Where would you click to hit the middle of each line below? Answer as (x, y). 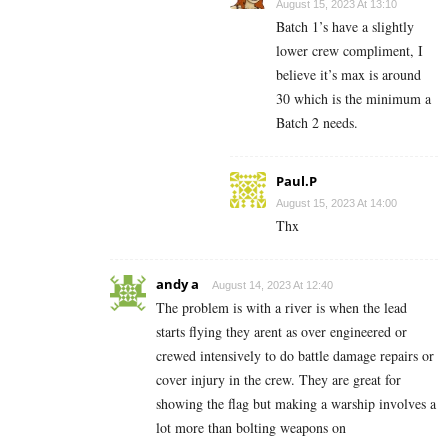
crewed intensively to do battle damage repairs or (295, 356)
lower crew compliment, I (349, 51)
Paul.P (296, 181)
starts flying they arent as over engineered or (281, 332)
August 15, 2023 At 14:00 (336, 203)
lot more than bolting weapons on (251, 428)
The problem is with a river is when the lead (281, 308)
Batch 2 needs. (317, 123)
